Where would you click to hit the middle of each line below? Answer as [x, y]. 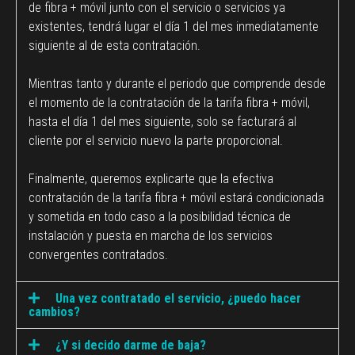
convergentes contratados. [98, 254]
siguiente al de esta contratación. [115, 45]
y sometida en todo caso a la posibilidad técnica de [160, 216]
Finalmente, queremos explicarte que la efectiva [151, 178]
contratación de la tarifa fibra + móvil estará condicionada [176, 197]
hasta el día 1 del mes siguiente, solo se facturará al [162, 121]
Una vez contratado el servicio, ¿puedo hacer [179, 298]
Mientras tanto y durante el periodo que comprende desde [177, 83]
